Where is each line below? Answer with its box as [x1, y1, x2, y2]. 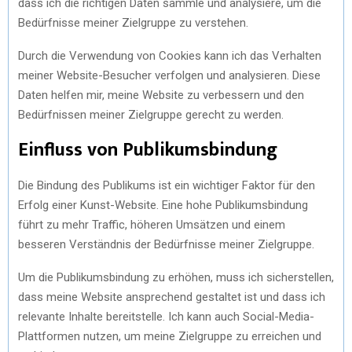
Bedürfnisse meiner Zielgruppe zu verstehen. [18, 16, 248, 30]
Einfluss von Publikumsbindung [18, 134, 277, 166]
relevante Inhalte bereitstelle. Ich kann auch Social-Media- [18, 310, 314, 324]
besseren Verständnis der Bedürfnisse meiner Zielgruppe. [18, 237, 314, 251]
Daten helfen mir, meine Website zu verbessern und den [18, 88, 304, 102]
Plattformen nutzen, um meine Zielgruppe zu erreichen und [18, 329, 321, 343]
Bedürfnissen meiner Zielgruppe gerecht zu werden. [18, 108, 284, 122]
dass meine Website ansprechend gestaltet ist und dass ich [18, 290, 325, 304]
